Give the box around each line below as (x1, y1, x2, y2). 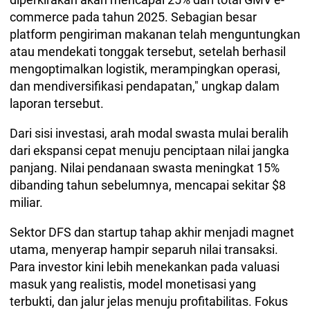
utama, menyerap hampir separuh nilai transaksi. (10, 242, 278, 257)
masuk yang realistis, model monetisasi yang (10, 277, 256, 292)
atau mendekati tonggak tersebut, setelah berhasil (10, 44, 286, 60)
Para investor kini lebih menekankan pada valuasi (10, 259, 280, 275)
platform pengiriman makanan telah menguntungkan (10, 27, 300, 42)
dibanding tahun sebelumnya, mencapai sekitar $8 (10, 178, 286, 193)
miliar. (10, 195, 46, 210)
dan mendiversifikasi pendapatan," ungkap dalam (10, 79, 280, 94)
